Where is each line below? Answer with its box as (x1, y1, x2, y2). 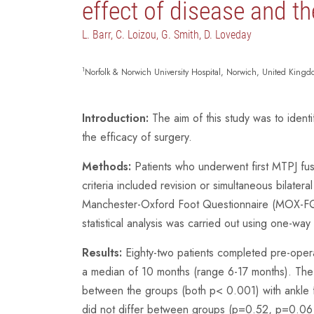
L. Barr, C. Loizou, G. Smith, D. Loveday (82, 27, 252, 41)
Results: (82, 244, 125, 261)
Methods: (82, 158, 135, 175)
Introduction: (82, 109, 152, 126)
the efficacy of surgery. (82, 128, 192, 145)
